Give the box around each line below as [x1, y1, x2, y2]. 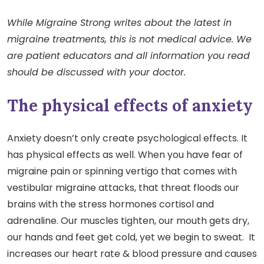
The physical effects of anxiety [7, 95, 253, 117]
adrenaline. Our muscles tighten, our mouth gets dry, [7, 214, 249, 228]
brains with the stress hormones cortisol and [7, 197, 214, 212]
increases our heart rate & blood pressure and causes [7, 247, 257, 261]
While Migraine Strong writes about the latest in [7, 16, 232, 30]
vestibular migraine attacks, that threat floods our [7, 181, 239, 195]
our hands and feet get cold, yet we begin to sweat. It [7, 230, 255, 245]
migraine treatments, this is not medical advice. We [7, 32, 252, 47]
